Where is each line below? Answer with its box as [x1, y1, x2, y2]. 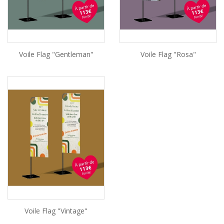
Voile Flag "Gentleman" [18, 49, 93, 59]
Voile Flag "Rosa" [140, 49, 196, 59]
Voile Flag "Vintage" [24, 205, 87, 215]
